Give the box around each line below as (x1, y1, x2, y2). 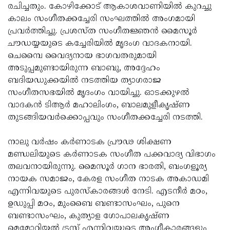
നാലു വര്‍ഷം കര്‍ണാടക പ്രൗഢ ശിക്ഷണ (8, 137, 171, 148)
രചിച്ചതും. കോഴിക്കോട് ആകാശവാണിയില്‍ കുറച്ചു (8, 2, 212, 12)
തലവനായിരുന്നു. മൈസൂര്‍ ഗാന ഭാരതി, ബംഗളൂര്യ (8, 162, 207, 172)
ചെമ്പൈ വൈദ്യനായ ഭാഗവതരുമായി (8, 51, 157, 62)
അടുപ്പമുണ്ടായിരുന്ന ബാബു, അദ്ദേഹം (8, 63, 160, 74)
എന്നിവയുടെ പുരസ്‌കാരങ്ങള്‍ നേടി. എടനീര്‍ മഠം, (8, 186, 207, 197)
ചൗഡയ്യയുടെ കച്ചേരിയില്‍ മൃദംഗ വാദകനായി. (8, 39, 192, 49)
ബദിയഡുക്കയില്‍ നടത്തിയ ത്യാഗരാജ (8, 75, 161, 86)
